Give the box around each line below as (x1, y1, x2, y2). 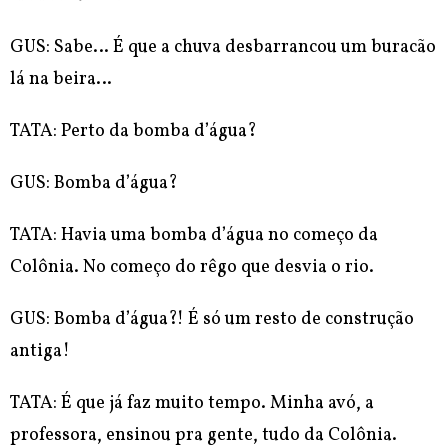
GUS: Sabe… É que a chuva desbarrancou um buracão (10, 35, 436, 61)
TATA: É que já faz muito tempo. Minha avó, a (10, 391, 374, 417)
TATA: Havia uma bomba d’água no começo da (10, 223, 378, 249)
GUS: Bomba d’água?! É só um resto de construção (10, 307, 414, 333)
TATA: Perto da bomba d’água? (10, 119, 257, 145)
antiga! (10, 339, 70, 365)
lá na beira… (10, 67, 112, 93)
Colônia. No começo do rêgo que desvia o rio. (10, 255, 374, 281)
